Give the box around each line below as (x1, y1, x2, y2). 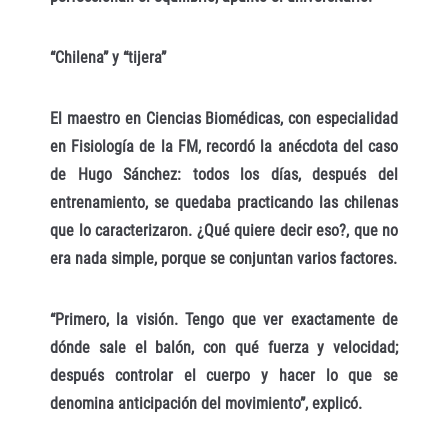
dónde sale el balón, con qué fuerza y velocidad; (50, 337, 398, 357)
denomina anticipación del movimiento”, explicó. (50, 393, 362, 413)
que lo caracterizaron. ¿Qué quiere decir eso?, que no (50, 220, 398, 240)
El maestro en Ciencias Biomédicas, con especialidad (50, 108, 398, 128)
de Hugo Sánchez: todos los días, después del (50, 164, 398, 184)
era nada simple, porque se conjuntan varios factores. (50, 248, 397, 268)
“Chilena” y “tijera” (50, 48, 166, 68)
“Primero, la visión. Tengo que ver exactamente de (50, 309, 398, 329)
